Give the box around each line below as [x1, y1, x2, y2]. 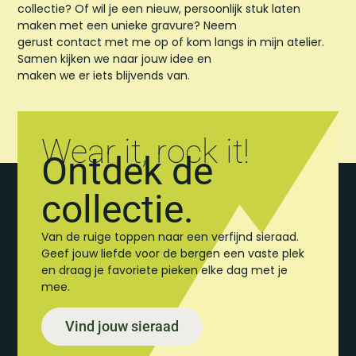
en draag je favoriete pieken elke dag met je [41, 262, 288, 279]
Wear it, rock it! [41, 132, 250, 172]
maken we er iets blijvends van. [17, 67, 191, 83]
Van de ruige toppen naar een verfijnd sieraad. [41, 229, 300, 246]
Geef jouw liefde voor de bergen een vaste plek [41, 246, 305, 262]
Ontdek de [41, 149, 214, 195]
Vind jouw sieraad [65, 317, 180, 335]
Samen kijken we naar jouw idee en [17, 50, 212, 67]
